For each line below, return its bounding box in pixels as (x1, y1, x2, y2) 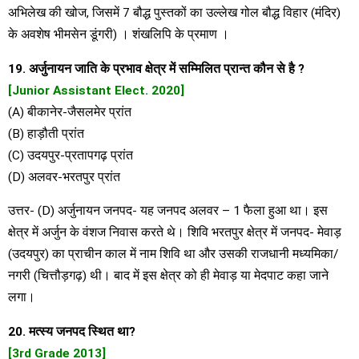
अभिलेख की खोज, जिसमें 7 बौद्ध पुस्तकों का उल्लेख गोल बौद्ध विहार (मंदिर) (8, 6, 341, 21)
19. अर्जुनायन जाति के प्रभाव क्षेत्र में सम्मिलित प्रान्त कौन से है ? (8, 61, 305, 76)
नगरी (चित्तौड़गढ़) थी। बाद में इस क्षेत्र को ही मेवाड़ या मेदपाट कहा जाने (8, 268, 329, 284)
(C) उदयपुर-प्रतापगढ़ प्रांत (8, 147, 133, 163)
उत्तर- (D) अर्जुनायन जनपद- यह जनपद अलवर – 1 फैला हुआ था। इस (8, 204, 328, 219)
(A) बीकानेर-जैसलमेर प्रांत (8, 104, 131, 119)
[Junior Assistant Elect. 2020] (8, 83, 184, 98)
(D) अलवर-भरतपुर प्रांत (8, 169, 120, 184)
